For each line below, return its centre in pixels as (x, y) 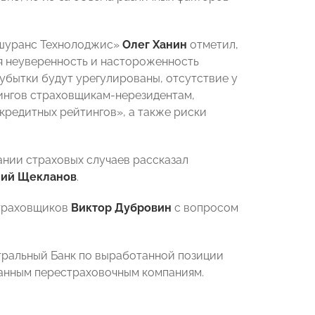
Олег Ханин (155, 45)
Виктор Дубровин (121, 208)
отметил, (213, 45)
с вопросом (205, 208)
